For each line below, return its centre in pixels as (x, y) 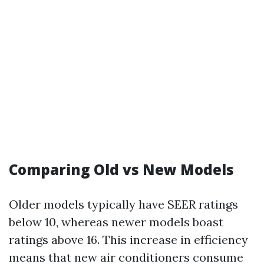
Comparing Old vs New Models (121, 169)
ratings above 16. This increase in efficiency (128, 240)
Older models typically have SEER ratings (123, 204)
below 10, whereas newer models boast (116, 222)
